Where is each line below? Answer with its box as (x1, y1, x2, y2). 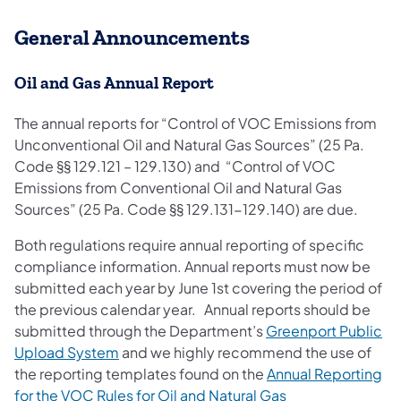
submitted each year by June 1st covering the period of (14, 278, 382, 298)
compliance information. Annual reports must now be (14, 257, 371, 277)
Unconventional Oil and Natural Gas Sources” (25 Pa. (14, 135, 364, 155)
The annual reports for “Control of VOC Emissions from (14, 114, 377, 133)
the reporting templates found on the (14, 364, 267, 384)
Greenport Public (266, 321, 382, 341)
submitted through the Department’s (14, 321, 266, 341)
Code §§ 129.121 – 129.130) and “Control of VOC (14, 157, 336, 176)
